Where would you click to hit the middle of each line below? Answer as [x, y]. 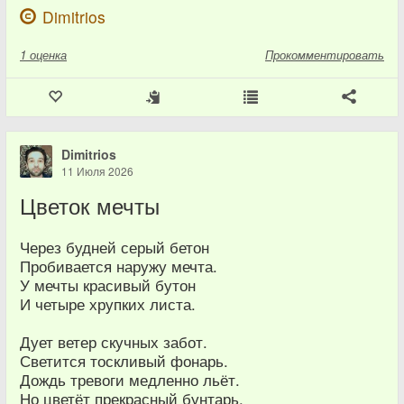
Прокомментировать [325, 55]
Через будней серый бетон [115, 247]
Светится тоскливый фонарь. [124, 361]
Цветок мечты [90, 206]
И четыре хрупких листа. [108, 304]
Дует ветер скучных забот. [114, 342]
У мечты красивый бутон [108, 285]
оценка [48, 55]
